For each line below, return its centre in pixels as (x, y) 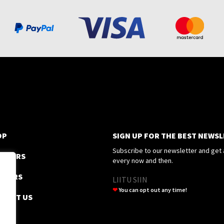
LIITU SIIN (130, 180)
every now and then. (143, 161)
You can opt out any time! (152, 190)
